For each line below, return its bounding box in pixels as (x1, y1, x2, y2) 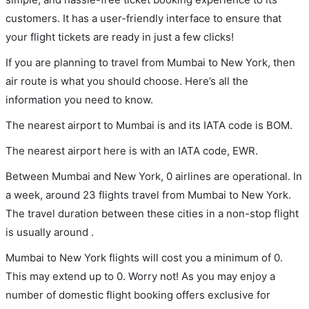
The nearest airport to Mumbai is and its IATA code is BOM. (6, 119, 292, 132)
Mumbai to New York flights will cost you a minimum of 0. (6, 251, 283, 264)
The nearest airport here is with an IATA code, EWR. (6, 144, 258, 157)
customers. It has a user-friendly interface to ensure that (6, 12, 281, 25)
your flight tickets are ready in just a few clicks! (6, 30, 234, 43)
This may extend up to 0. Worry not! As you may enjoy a (6, 270, 275, 283)
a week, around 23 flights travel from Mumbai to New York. (6, 188, 291, 201)
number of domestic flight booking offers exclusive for (6, 288, 270, 301)
